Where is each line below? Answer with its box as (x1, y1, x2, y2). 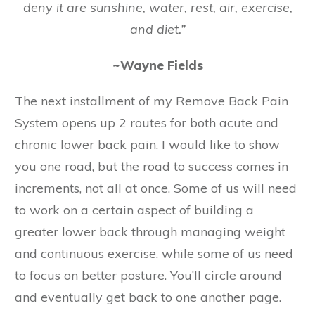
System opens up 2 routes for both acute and (15, 115, 278, 131)
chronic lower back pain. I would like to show (15, 136, 280, 153)
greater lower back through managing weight (15, 224, 285, 240)
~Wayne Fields (112, 57, 203, 74)
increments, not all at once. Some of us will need (15, 180, 297, 197)
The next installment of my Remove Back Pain (15, 93, 288, 110)
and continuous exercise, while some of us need (15, 245, 293, 262)
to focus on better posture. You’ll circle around (15, 267, 282, 284)
